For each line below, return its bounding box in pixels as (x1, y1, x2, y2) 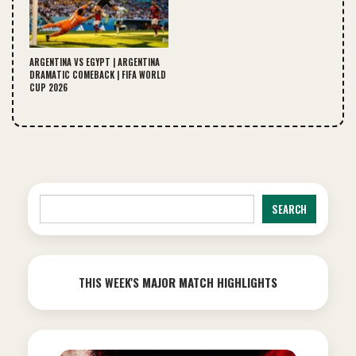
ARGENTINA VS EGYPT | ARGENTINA (29, 55, 160, 68)
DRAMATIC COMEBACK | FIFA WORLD (29, 68, 166, 81)
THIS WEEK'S (79, 273, 142, 291)
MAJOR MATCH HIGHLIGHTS (142, 273, 277, 291)
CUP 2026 (29, 80, 68, 94)
